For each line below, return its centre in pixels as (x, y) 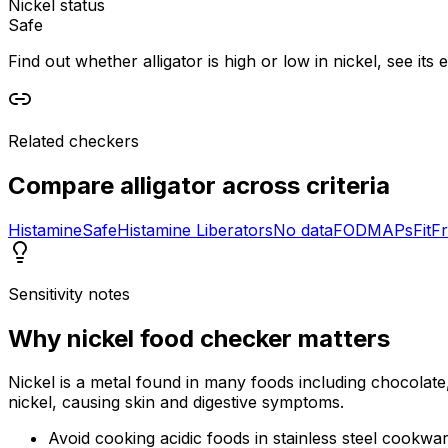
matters (341, 338)
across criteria (303, 185)
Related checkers (73, 140)
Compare (64, 185)
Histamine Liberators (195, 229)
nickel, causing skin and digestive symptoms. (176, 402)
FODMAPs (373, 229)
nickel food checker (179, 338)
